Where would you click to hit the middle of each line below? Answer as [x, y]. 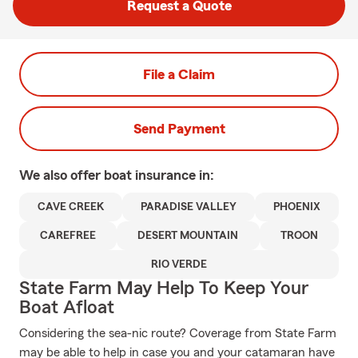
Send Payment [179, 129]
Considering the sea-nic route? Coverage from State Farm [178, 333]
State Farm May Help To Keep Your [164, 288]
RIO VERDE [179, 265]
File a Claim [179, 74]
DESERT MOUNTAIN [188, 236]
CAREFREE [68, 236]
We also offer [62, 175]
